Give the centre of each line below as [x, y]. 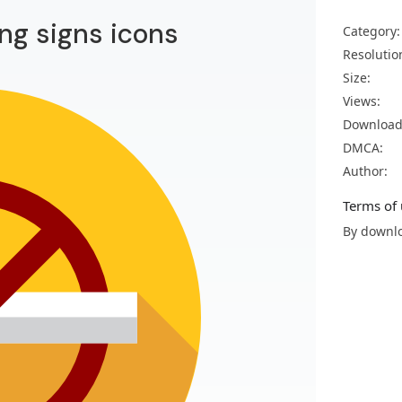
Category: [371, 31]
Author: [365, 171]
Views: [362, 101]
